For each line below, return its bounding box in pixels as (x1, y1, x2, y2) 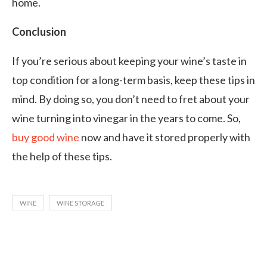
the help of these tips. (12, 150, 112, 163)
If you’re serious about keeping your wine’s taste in (12, 54, 247, 67)
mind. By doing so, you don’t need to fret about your (12, 92, 250, 105)
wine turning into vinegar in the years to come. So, (12, 111, 241, 125)
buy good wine (12, 131, 79, 144)
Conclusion (12, 25, 66, 38)
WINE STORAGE (57, 199, 104, 207)
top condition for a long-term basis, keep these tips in (12, 73, 255, 86)
